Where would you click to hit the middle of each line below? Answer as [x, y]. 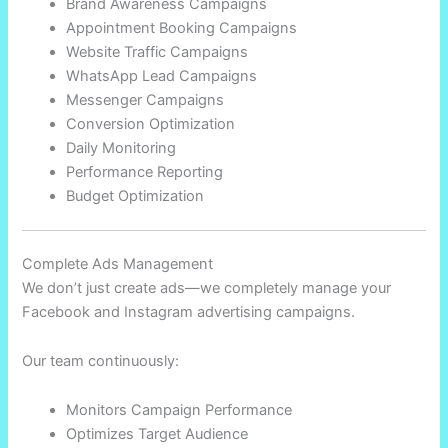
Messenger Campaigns [145, 99]
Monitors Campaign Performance [179, 410]
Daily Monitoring [121, 147]
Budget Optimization [135, 195]
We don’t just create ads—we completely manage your [207, 288]
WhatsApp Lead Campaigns [162, 75]
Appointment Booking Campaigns [182, 27]
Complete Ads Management [118, 264]
